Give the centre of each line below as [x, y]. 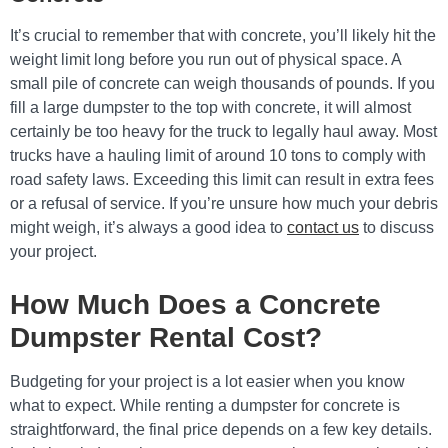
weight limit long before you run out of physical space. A [205, 59]
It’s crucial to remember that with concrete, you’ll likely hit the [223, 35]
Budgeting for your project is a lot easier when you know [207, 381]
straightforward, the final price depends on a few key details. [221, 429]
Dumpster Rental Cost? [166, 337]
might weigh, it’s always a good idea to [148, 227]
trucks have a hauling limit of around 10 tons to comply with [218, 155]
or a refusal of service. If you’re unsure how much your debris [224, 203]
